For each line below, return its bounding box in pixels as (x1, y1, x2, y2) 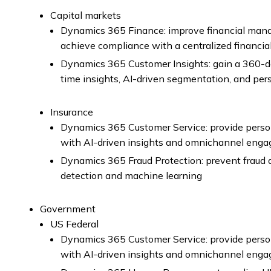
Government (40, 203, 96, 215)
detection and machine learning (60, 169, 202, 181)
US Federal (50, 218, 99, 230)
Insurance (50, 106, 93, 118)
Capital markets (50, 9, 121, 21)
